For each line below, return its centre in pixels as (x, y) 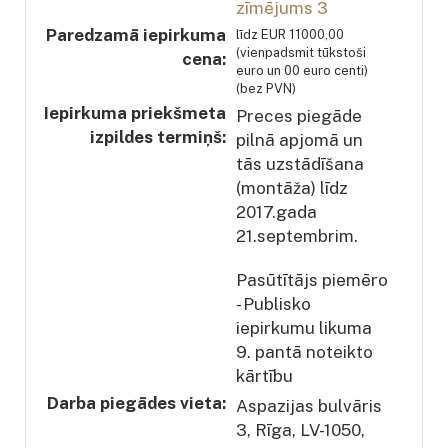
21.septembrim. (297, 235)
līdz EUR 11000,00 (290, 34)
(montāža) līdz (292, 187)
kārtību (264, 375)
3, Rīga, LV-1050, (300, 429)
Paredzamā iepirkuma (136, 34)
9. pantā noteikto (304, 351)
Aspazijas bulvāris (309, 405)
